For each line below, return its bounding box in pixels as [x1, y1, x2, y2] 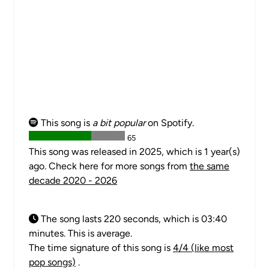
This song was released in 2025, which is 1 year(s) [29, 146, 240, 157]
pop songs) [29, 256, 76, 268]
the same [190, 160, 229, 172]
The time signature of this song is [29, 242, 173, 253]
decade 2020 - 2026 [29, 175, 117, 186]
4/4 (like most [173, 242, 234, 253]
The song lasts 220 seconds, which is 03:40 [38, 213, 227, 225]
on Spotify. [145, 117, 194, 128]
